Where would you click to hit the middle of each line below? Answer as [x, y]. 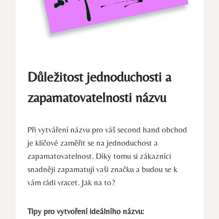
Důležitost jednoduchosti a [99, 77]
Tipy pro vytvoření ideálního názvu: [86, 211]
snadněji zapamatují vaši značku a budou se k [102, 169]
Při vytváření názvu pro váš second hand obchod [107, 129]
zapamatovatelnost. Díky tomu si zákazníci [99, 156]
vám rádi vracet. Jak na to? [71, 182]
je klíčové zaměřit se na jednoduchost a [93, 142]
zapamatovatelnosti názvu [97, 97]
